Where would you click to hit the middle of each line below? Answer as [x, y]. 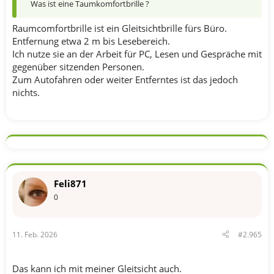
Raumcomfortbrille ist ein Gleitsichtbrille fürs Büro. [120, 28]
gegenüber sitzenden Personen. [78, 67]
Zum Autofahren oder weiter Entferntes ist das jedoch [125, 80]
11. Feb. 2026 [35, 234]
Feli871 [70, 183]
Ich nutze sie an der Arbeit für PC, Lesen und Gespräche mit [137, 54]
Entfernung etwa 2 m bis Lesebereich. [91, 41]
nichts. [26, 92]
